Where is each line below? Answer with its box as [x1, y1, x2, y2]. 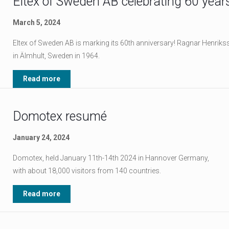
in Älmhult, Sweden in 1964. [12, 52, 100, 60]
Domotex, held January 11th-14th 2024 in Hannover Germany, [12, 154, 211, 162]
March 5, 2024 [12, 18, 60, 27]
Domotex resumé [12, 109, 107, 124]
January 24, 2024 [12, 133, 70, 142]
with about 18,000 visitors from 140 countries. [12, 167, 161, 175]
